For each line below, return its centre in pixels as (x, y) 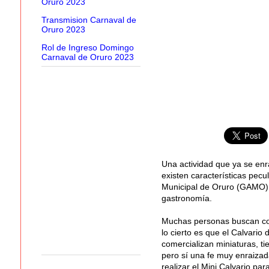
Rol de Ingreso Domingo (87, 48)
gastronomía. (186, 198)
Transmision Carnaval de (89, 20)
